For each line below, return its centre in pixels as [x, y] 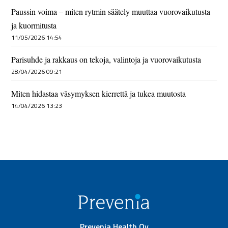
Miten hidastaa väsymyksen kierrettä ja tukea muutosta [99, 93]
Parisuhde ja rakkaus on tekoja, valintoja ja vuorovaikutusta [106, 59]
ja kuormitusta [34, 25]
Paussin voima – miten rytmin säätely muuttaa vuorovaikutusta [111, 11]
